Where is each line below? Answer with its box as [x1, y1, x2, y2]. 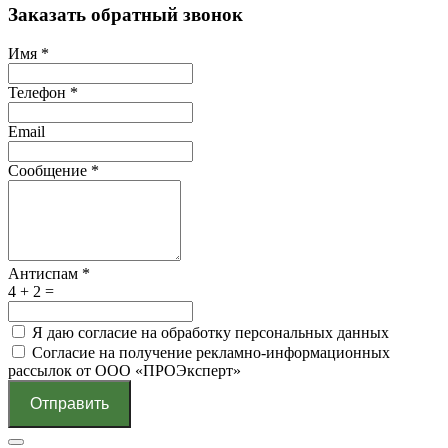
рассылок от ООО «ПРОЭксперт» [8, 361, 241, 379]
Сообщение [8, 161, 91, 179]
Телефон [8, 83, 70, 101]
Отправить [30, 394, 109, 412]
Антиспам [8, 264, 82, 282]
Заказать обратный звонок [8, 3, 243, 25]
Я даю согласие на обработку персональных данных [32, 323, 389, 341]
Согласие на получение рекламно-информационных [32, 343, 390, 361]
